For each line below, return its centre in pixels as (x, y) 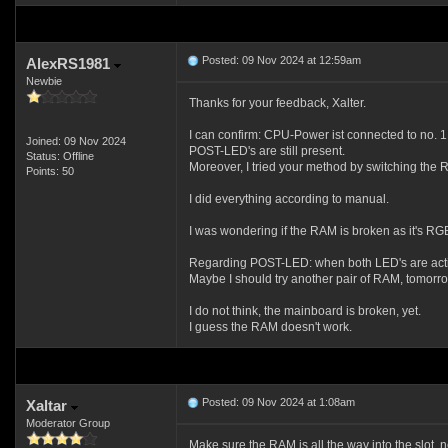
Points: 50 (49, 171)
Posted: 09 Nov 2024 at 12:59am (279, 60)
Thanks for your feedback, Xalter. (277, 103)
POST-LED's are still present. (266, 151)
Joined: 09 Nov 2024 (75, 141)
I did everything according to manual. (288, 199)
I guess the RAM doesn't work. (270, 327)
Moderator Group (67, 423)
